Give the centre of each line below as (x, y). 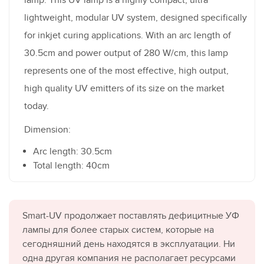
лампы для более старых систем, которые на (118, 230)
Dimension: (47, 129)
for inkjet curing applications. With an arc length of (128, 35)
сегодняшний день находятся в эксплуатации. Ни (129, 244)
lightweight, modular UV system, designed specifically (136, 17)
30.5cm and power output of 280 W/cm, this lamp (126, 53)
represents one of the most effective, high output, (126, 70)
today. (37, 106)
